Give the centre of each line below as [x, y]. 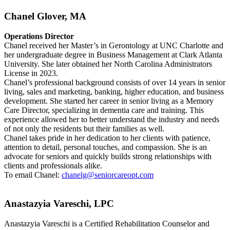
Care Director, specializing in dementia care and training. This [104, 110]
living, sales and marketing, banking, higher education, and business [114, 91]
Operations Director [39, 36]
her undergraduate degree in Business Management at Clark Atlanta [113, 54]
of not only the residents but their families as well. [84, 128]
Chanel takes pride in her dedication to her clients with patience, [107, 138]
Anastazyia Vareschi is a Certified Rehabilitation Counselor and [107, 224]
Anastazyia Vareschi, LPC [59, 204]
